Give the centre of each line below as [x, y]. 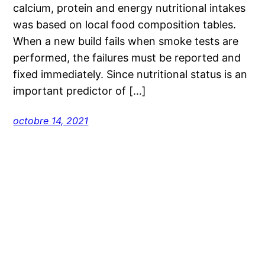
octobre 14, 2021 [51, 120]
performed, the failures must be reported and [127, 57]
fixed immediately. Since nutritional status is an [130, 74]
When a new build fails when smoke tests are [126, 41]
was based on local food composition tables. [125, 24]
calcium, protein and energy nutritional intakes [130, 8]
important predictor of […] [80, 91]
